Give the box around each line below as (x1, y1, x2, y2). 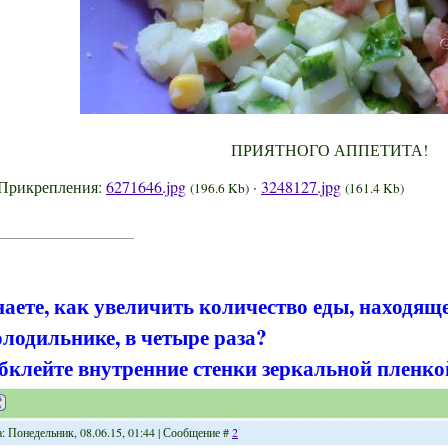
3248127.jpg (261, 176, 341, 197)
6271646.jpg (106, 176, 186, 197)
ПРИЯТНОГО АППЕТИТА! (231, 139, 428, 160)
